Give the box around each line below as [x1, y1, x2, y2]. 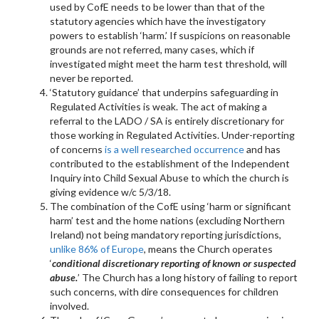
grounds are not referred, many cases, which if [50, 43, 254, 56]
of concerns [50, 142, 105, 155]
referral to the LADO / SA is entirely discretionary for [50, 114, 284, 127]
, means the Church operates [144, 242, 273, 255]
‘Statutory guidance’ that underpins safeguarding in [50, 85, 278, 98]
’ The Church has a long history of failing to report [78, 271, 298, 283]
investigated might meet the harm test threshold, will [50, 57, 287, 70]
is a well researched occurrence [105, 142, 246, 155]
